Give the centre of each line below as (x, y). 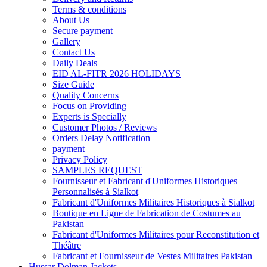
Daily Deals (75, 63)
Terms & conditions (89, 9)
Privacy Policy (80, 159)
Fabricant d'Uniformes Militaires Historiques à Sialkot (153, 202)
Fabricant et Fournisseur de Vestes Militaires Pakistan (152, 256)
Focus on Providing (89, 105)
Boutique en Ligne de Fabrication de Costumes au (147, 213)
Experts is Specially (89, 116)
